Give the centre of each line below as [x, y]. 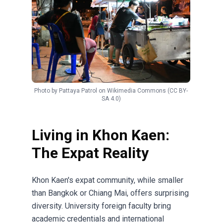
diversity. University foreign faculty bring [101, 206]
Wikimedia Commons [137, 91]
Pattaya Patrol [78, 91]
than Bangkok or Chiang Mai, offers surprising [110, 193]
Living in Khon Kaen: [101, 135]
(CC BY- [177, 91]
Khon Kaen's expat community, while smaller [108, 180]
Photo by [47, 91]
